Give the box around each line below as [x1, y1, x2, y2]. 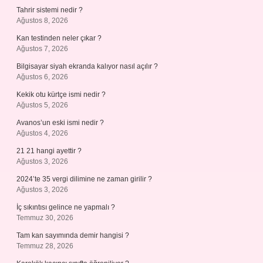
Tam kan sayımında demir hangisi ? [16, 231, 129, 240]
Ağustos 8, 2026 [16, 16, 68, 25]
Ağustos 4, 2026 [16, 129, 68, 137]
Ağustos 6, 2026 [16, 73, 68, 81]
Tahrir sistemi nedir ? [16, 6, 83, 14]
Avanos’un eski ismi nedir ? [16, 119, 104, 127]
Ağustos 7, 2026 [16, 45, 68, 53]
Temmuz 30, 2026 [16, 214, 73, 222]
